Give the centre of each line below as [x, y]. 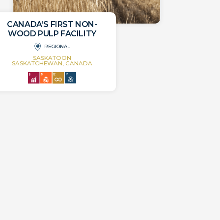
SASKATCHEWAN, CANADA [52, 64]
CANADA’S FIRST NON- [52, 25]
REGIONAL [57, 47]
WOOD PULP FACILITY [52, 34]
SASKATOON [52, 58]
